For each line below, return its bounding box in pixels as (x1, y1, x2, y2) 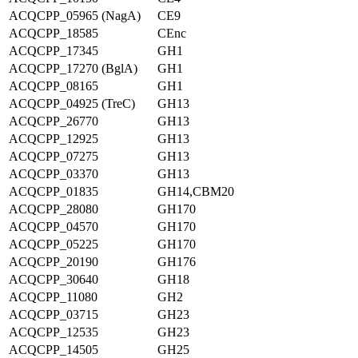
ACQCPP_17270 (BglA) (9, 62, 137, 75)
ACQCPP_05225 (9, 237, 98, 251)
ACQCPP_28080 (9, 202, 98, 216)
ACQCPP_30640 (9, 272, 98, 286)
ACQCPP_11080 (9, 290, 97, 304)
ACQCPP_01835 (9, 185, 98, 198)
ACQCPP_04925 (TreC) (9, 97, 135, 110)
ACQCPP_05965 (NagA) (9, 9, 141, 22)
